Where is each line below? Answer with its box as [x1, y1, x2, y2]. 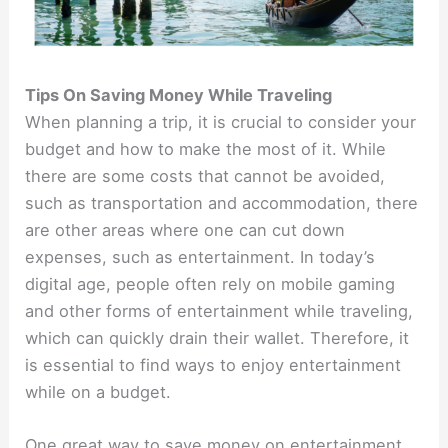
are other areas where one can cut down [25, 219, 346, 240]
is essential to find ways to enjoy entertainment [25, 354, 402, 375]
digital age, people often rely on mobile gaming [25, 273, 396, 294]
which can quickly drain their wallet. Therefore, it [25, 327, 410, 348]
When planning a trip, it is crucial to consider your [25, 111, 417, 132]
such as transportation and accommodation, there [25, 192, 419, 213]
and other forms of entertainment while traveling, [25, 300, 414, 321]
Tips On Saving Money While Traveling [25, 84, 333, 105]
